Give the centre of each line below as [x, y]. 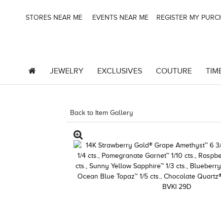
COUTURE [174, 71]
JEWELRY [66, 71]
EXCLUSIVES [119, 71]
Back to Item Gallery [102, 113]
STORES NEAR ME [53, 18]
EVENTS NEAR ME [119, 18]
